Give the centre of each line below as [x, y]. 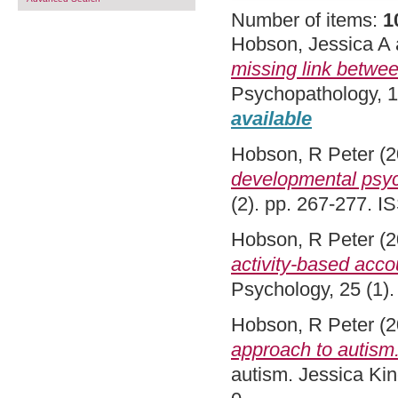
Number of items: [307, 20]
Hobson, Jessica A [310, 44]
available [271, 119]
